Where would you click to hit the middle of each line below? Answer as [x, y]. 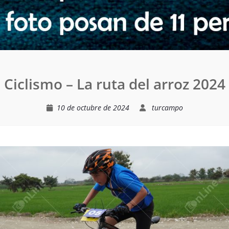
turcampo [167, 108]
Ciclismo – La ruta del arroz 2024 [114, 84]
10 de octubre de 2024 [93, 108]
